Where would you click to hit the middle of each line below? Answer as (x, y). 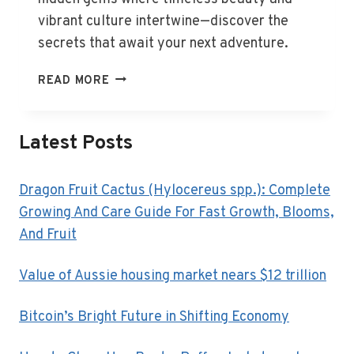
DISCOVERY (143, 151)
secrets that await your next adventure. (163, 43)
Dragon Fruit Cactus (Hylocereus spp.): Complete (175, 190)
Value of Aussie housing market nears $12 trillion (173, 276)
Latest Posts (76, 143)
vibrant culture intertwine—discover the (163, 21)
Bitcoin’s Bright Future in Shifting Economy (154, 317)
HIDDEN (132, 78)
